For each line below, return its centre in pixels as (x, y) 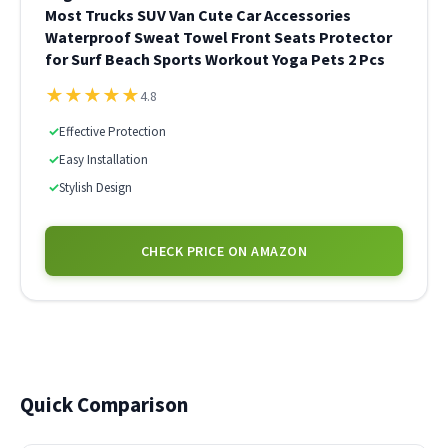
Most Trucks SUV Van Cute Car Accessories (198, 15)
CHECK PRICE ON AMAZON (224, 251)
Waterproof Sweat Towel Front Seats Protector (218, 37)
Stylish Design (95, 187)
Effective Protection (112, 131)
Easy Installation (103, 159)
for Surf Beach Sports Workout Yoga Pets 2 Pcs (215, 59)
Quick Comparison (104, 404)
